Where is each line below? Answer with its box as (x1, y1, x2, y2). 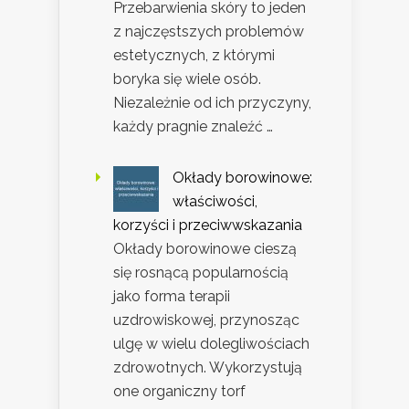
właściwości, (173, 192, 257, 210)
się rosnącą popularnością (113, 263, 288, 281)
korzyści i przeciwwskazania (113, 215, 302, 234)
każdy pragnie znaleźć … (113, 117, 273, 135)
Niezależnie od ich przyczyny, (113, 93, 311, 111)
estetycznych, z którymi (113, 46, 275, 64)
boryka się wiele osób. (113, 69, 261, 88)
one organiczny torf (113, 382, 246, 400)
